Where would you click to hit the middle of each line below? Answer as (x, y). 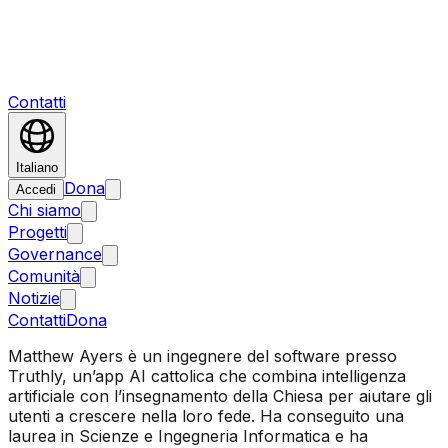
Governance (55, 254)
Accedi (36, 189)
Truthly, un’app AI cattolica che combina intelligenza (207, 376)
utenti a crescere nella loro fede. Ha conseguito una (206, 416)
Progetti (37, 232)
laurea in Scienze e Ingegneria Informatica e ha (188, 436)
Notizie (34, 298)
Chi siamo (44, 210)
